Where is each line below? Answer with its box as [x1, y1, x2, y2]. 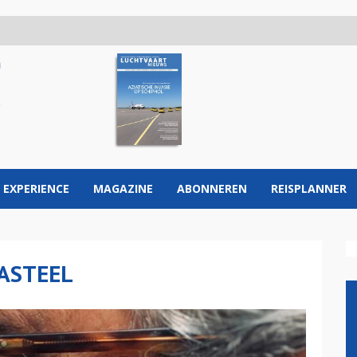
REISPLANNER [271, 181, 347, 196]
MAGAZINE [93, 181, 153, 196]
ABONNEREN [177, 181, 247, 196]
